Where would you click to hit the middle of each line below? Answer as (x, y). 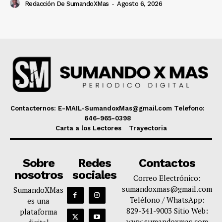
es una (38, 200)
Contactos (167, 163)
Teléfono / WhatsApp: (167, 199)
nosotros (38, 175)
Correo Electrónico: (167, 178)
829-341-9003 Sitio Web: (167, 210)
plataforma (38, 211)
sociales (94, 175)
